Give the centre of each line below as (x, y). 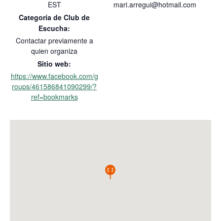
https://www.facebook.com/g (54, 76)
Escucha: (54, 28)
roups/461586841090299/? (54, 86)
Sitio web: (54, 64)
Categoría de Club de (54, 17)
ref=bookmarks (54, 97)
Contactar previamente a (54, 40)
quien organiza (54, 51)
